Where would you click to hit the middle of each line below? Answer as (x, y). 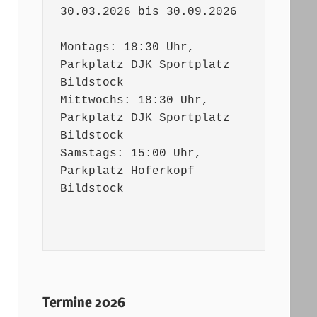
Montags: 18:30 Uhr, (127, 48)
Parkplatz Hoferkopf (127, 172)
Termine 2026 (83, 302)
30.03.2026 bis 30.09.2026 (148, 12)
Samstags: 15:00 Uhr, (131, 154)
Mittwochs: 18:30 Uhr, (134, 101)
